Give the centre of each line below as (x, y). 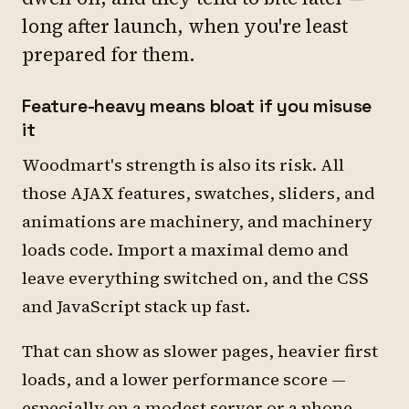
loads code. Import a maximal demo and (185, 250)
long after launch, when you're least (185, 26)
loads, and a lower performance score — (184, 379)
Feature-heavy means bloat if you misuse (197, 106)
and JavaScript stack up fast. (136, 306)
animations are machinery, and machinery (197, 221)
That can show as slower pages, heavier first (200, 351)
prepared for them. (109, 54)
